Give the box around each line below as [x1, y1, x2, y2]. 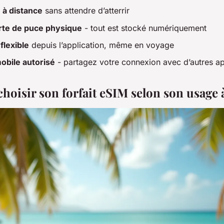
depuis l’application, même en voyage [29, 39, 174, 50]
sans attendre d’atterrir [42, 5, 129, 16]
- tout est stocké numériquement [82, 22, 206, 33]
